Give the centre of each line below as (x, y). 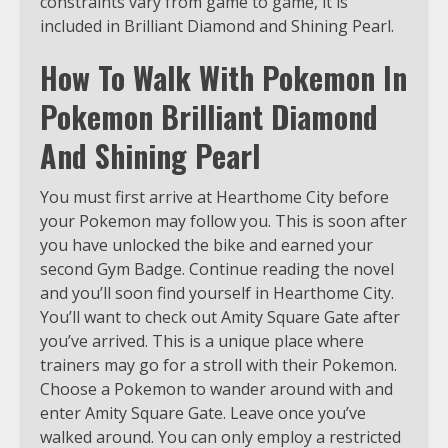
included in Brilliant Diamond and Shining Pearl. (217, 26)
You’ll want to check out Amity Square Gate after (220, 317)
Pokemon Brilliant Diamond (209, 117)
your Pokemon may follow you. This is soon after (223, 221)
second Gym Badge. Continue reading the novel (217, 269)
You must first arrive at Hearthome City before (214, 197)
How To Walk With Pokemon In (223, 78)
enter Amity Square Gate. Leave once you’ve (203, 413)
